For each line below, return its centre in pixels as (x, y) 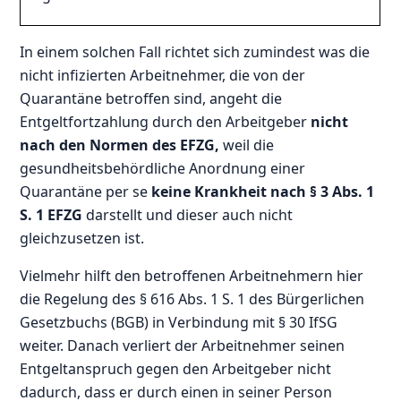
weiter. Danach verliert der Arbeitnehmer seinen (183, 345)
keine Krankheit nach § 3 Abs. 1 (263, 191)
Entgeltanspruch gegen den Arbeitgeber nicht (176, 368)
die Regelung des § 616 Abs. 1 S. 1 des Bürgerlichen (192, 299)
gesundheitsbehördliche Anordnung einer (163, 168)
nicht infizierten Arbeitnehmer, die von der (163, 75)
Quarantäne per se (86, 191)
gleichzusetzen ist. (82, 238)
